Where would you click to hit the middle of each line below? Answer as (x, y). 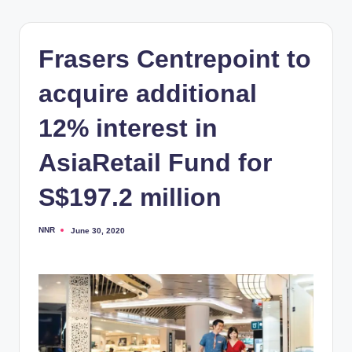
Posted (51, 234)
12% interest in (128, 128)
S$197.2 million (130, 197)
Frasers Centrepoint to (175, 59)
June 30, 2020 (98, 230)
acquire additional (148, 93)
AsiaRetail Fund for (155, 162)
